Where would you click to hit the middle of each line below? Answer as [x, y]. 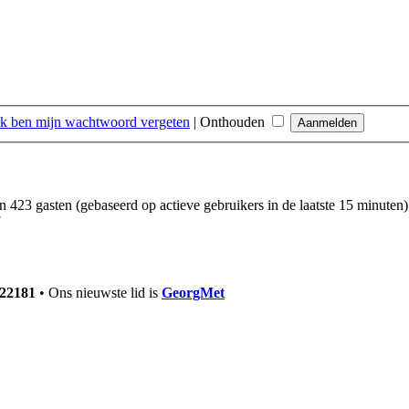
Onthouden [234, 122]
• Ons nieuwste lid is [99, 292]
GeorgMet [193, 292]
